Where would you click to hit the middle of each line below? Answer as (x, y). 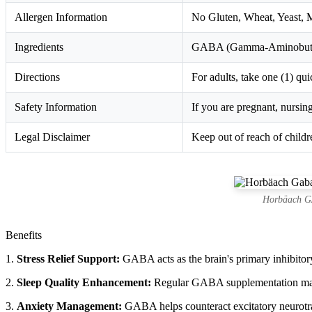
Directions (37, 77)
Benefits (24, 235)
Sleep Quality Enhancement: (84, 282)
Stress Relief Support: (68, 258)
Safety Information (56, 107)
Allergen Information (61, 17)
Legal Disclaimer (52, 136)
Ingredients (39, 47)
